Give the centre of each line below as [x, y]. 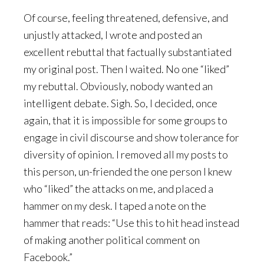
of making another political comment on [112, 240]
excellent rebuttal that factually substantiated [128, 52]
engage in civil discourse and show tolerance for [131, 137]
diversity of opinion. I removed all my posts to [126, 154]
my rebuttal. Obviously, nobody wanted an [118, 86]
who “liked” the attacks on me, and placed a [118, 189]
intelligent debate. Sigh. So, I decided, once [121, 103]
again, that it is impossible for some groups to [126, 120]
